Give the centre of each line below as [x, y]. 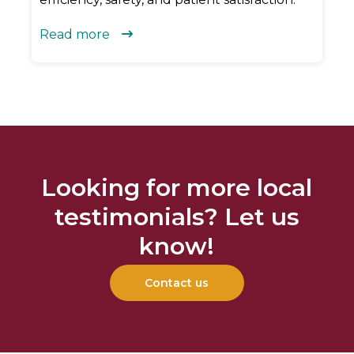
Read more [75, 34]
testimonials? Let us [177, 217]
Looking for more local [177, 187]
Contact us [177, 282]
